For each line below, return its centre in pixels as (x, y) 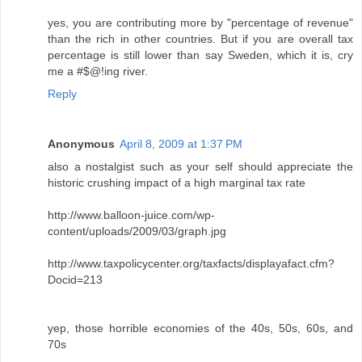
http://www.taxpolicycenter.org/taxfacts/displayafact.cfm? (191, 264)
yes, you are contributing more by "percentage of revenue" (200, 23)
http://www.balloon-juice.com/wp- (131, 215)
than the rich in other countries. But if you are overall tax (200, 39)
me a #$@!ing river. (98, 72)
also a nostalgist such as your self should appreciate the (200, 167)
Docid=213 (75, 280)
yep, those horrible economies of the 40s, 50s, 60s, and (200, 328)
